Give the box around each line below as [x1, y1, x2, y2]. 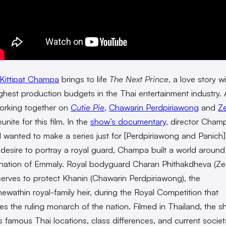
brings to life [59, 74, 109, 85]
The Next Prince [109, 74, 168, 85]
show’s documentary [90, 116, 166, 127]
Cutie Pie [71, 102, 104, 113]
